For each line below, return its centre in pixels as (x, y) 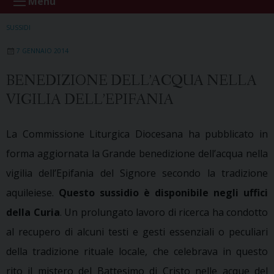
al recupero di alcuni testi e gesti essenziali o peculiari (137, 231)
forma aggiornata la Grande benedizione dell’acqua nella (137, 153)
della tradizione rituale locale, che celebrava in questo (137, 251)
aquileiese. (32, 192)
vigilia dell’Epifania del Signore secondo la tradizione (137, 173)
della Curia (33, 212)
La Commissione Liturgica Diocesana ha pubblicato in (137, 134)
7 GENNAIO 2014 (43, 50)
